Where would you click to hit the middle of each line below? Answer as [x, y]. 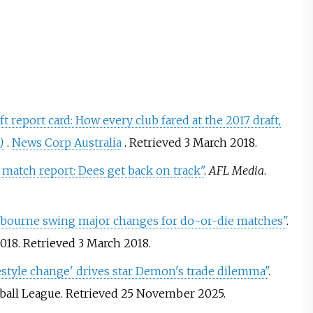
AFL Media [236, 171]
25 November [158, 294]
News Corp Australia [66, 143]
